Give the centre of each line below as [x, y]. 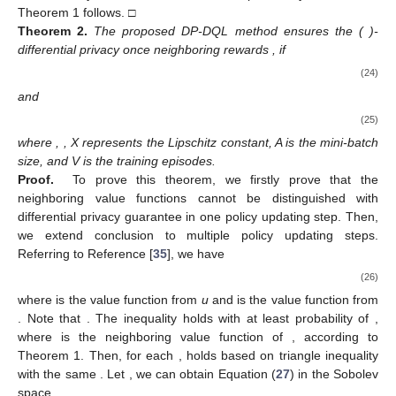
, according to [335, 337]
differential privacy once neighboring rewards [145, 50]
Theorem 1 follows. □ [76, 13]
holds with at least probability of [278, 319]
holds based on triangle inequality [282, 356]
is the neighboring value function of [176, 337]
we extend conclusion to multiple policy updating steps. [198, 235]
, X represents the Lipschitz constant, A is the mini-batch [221, 142]
